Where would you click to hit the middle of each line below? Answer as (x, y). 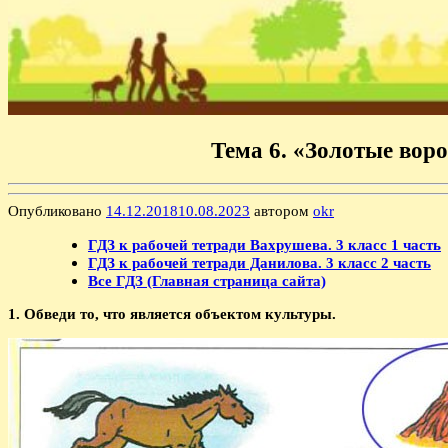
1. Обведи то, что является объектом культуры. (172, 313)
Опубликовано (57, 211)
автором (281, 211)
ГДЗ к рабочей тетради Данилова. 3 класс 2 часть (259, 262)
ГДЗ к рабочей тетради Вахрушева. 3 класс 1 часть (264, 244)
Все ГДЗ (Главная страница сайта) (207, 280)
